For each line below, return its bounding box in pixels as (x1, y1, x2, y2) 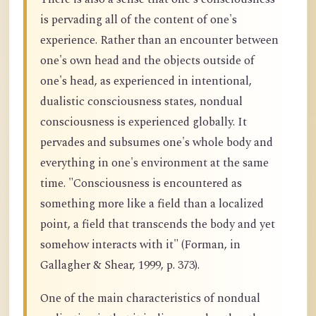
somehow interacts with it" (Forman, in (40, 236, 241, 254)
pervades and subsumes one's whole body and (40, 133, 273, 152)
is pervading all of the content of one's (40, 11, 237, 29)
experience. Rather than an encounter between (40, 31, 279, 49)
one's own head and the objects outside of (40, 51, 255, 70)
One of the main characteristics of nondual (40, 290, 260, 308)
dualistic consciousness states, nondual (40, 92, 243, 111)
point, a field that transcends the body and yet (40, 215, 275, 233)
